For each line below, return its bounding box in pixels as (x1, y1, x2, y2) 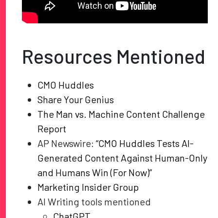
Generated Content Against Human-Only (37, 152, 208, 164)
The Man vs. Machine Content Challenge (37, 108, 205, 120)
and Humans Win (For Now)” (37, 166, 152, 179)
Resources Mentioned (22, 44, 206, 68)
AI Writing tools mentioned (37, 196, 151, 208)
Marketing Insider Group (37, 181, 139, 193)
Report (37, 123, 67, 135)
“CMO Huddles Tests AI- (96, 137, 194, 149)
